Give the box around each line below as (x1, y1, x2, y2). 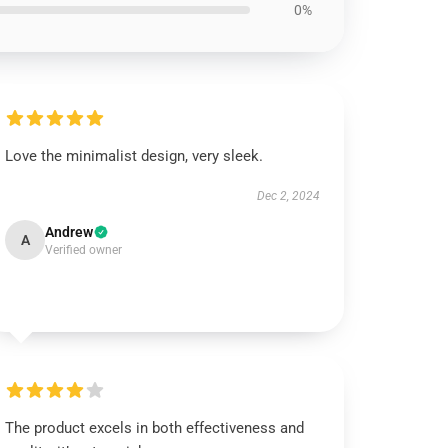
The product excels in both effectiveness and (5, 419, 305, 437)
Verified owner (45, 243, 123, 257)
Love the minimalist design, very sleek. (5, 147, 264, 165)
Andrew (45, 224, 94, 240)
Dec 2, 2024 (256, 189, 320, 203)
